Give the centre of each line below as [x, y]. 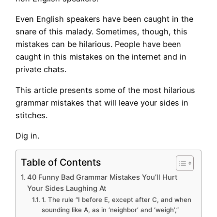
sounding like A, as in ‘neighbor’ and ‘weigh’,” [110, 210]
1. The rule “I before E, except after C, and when [116, 200]
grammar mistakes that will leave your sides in [102, 102]
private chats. [42, 70]
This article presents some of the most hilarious [105, 90]
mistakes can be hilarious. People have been [98, 44]
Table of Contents [61, 162]
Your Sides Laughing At [66, 189]
